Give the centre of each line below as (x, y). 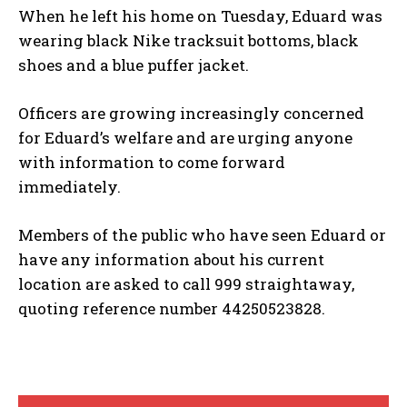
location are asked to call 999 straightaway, (186, 284)
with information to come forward (152, 162)
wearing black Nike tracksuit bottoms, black (189, 40)
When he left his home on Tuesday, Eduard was (200, 16)
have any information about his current (171, 259)
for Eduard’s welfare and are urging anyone (185, 138)
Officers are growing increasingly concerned (191, 113)
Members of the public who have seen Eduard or (202, 235)
